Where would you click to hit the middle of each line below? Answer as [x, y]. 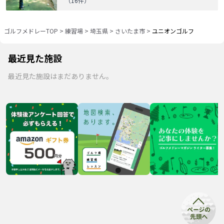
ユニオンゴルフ [173, 30]
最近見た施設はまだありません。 [60, 76]
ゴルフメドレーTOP [31, 30]
